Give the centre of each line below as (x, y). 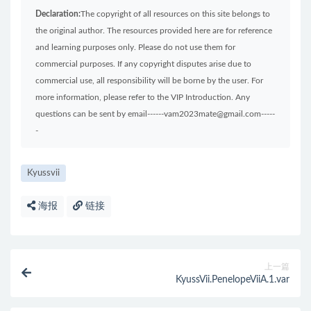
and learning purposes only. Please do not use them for (135, 48)
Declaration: (58, 14)
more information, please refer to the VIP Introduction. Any (143, 98)
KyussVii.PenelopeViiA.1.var (233, 280)
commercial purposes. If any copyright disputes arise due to (143, 64)
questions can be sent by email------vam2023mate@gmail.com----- (155, 114)
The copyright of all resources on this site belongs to (175, 14)
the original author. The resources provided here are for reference (154, 31)
